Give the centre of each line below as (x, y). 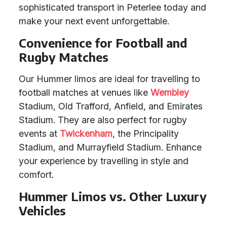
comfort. (36, 175)
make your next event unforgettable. (94, 21)
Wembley (170, 92)
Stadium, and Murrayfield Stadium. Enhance (110, 147)
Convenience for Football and (103, 43)
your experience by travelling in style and (104, 161)
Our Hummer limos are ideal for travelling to (109, 79)
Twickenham (86, 134)
